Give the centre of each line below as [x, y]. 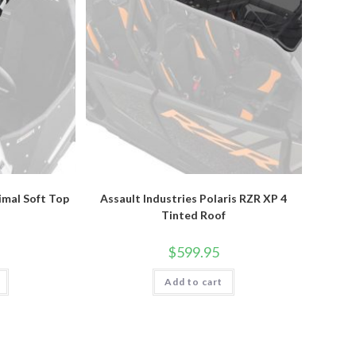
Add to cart [194, 281]
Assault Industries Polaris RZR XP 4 [194, 198]
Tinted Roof [194, 215]
